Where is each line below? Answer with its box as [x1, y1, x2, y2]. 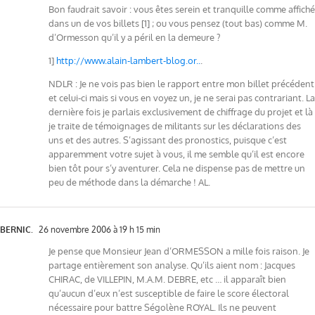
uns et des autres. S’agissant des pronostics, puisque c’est [49, 134, 287, 146]
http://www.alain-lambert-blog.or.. [56, 54, 200, 66]
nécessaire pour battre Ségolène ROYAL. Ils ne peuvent [49, 301, 276, 313]
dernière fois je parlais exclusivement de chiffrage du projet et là [49, 105, 313, 117]
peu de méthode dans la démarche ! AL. [49, 176, 210, 188]
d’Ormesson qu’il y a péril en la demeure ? [49, 31, 220, 43]
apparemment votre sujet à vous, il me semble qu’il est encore [49, 148, 304, 160]
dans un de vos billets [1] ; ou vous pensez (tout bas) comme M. [49, 17, 307, 29]
